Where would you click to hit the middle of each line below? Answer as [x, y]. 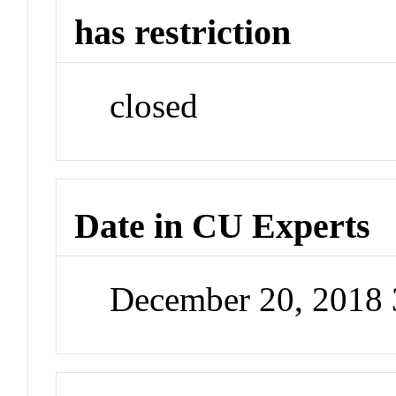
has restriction [183, 33]
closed [154, 106]
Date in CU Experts [223, 225]
